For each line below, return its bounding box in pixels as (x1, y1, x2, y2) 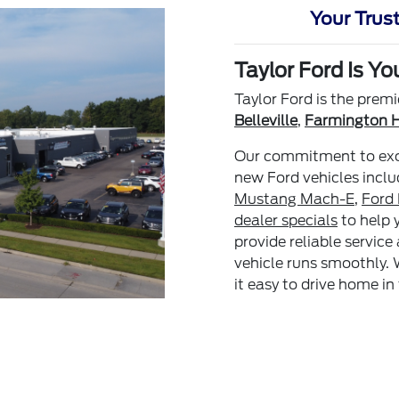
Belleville (234, 111, 297, 129)
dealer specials (234, 211, 338, 229)
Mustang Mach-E (234, 190, 354, 208)
